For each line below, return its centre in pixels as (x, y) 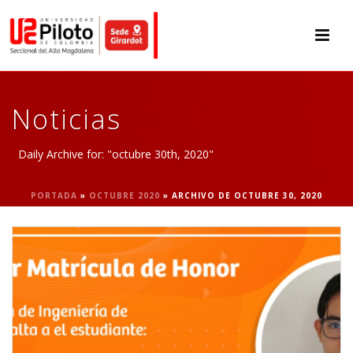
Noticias (67, 119)
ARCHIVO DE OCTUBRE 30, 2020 (247, 195)
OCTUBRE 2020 (124, 195)
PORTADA (54, 195)
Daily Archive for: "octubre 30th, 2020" (116, 154)
